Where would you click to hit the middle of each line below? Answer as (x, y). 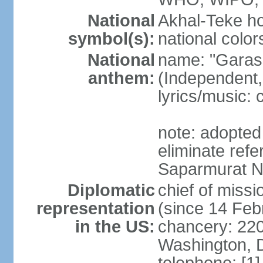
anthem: (121, 78)
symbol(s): (111, 39)
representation (95, 208)
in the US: (115, 227)
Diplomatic (111, 190)
